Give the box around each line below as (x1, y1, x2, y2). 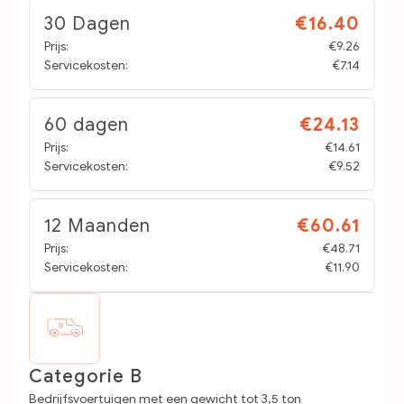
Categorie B (29, 365, 142, 388)
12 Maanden (44, 215, 151, 237)
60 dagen (44, 114, 129, 136)
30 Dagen (44, 13, 131, 35)
